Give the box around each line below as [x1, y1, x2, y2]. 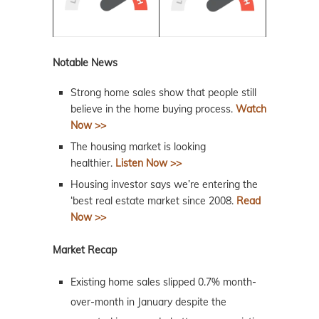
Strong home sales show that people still [70, 85, 256, 99]
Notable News [53, 56, 117, 69]
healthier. [70, 156, 115, 169]
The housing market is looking [70, 140, 206, 153]
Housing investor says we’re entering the [70, 177, 258, 191]
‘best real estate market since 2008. [70, 194, 236, 207]
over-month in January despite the [70, 295, 226, 308]
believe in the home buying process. [70, 102, 236, 115]
